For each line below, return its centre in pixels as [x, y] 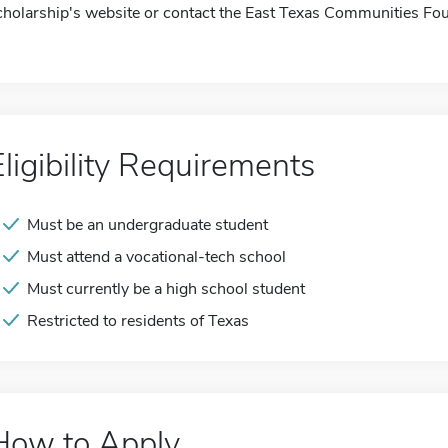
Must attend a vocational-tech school [156, 257]
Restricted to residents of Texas [138, 321]
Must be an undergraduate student [147, 225]
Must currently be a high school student [166, 289]
